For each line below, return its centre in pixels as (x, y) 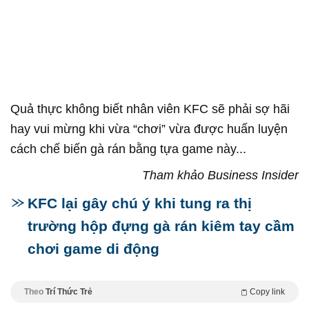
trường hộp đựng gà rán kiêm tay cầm (161, 226)
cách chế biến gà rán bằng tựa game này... (128, 149)
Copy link (267, 292)
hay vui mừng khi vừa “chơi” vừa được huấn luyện (149, 129)
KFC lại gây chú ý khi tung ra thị (140, 203)
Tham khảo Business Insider (220, 176)
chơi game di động (93, 249)
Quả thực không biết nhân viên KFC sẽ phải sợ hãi (150, 109)
